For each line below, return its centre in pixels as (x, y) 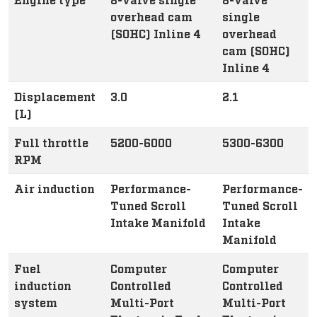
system (36, 302)
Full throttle (51, 142)
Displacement (55, 96)
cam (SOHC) (256, 50)
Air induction (54, 188)
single (241, 16)
